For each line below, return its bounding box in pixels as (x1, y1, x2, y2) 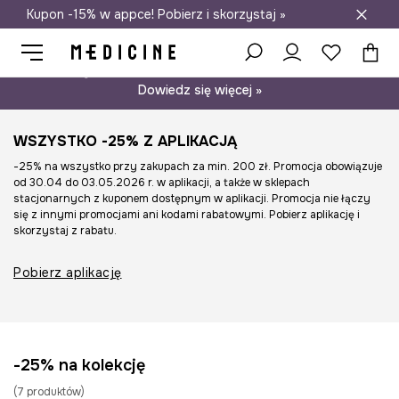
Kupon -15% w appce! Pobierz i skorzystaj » (27, 6, 286, 22)
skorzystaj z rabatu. (13, 224, 117, 238)
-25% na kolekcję (13, 355, 145, 375)
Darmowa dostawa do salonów (106, 6, 293, 22)
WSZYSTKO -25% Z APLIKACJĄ (13, 132, 237, 151)
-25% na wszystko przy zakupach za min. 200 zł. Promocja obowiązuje (13, 159, 382, 174)
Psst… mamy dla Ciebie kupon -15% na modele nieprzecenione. (15, 62, 384, 78)
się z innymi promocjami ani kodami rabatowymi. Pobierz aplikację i (13, 208, 360, 222)
